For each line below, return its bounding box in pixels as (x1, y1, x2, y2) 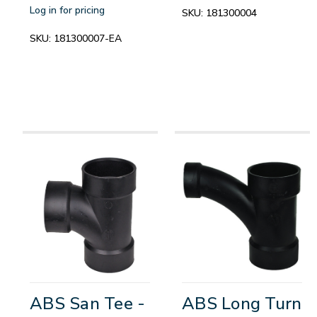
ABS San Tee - (30, 292, 146, 315)
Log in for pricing (30, 3, 105, 17)
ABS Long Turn (182, 292, 302, 315)
